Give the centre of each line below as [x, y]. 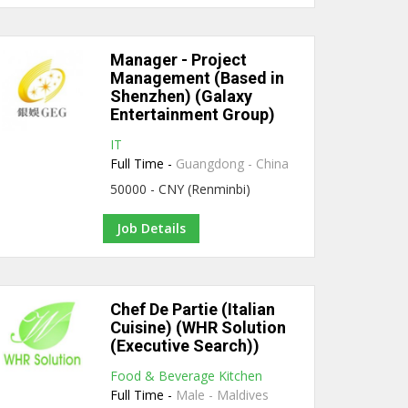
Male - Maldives [223, 395]
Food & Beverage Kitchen [187, 376]
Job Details [151, 228]
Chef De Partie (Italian [193, 309]
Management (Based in [198, 78]
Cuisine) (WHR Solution [199, 327]
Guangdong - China [233, 163]
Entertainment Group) [193, 114]
